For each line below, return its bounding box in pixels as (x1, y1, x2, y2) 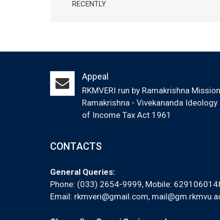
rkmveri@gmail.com (74, 192, 148, 201)
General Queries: (50, 167, 115, 177)
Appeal (82, 71, 109, 82)
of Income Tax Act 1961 (82, 110, 171, 120)
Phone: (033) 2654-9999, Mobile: (50, 179, 174, 189)
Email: (50, 192, 74, 201)
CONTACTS (50, 140, 102, 152)
